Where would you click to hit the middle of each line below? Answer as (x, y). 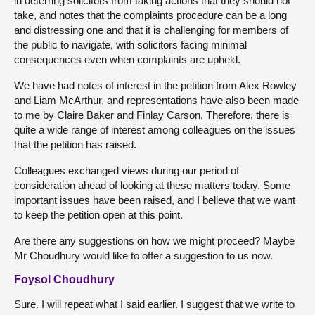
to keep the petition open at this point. (98, 215)
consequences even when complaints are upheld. (127, 60)
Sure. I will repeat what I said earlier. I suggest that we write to (154, 304)
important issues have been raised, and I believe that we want (155, 200)
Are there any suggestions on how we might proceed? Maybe (154, 241)
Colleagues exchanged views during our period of (127, 171)
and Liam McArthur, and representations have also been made (156, 101)
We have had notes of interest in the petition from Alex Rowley (155, 86)
